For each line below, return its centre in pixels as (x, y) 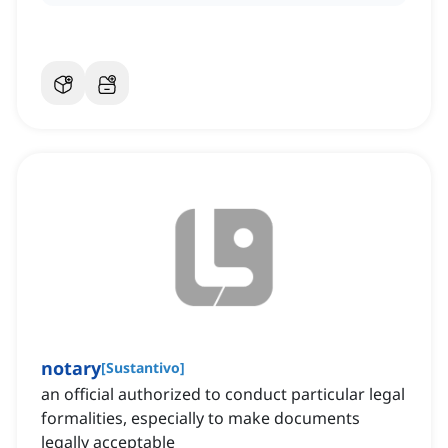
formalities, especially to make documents (200, 418)
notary (71, 368)
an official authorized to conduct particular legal (223, 394)
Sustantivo (143, 368)
